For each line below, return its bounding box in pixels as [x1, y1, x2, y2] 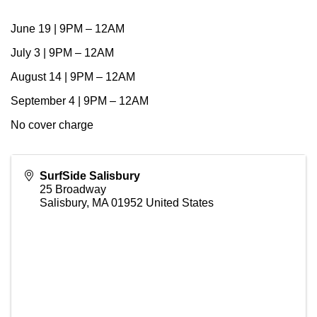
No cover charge [11, 119, 93, 132]
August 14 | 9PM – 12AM [11, 71, 135, 83]
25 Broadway [40, 183, 106, 196]
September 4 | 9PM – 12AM [11, 95, 149, 108]
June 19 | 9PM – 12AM [11, 23, 125, 35]
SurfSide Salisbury [40, 170, 140, 183]
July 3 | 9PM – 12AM [11, 47, 114, 59]
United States [146, 197, 214, 209]
